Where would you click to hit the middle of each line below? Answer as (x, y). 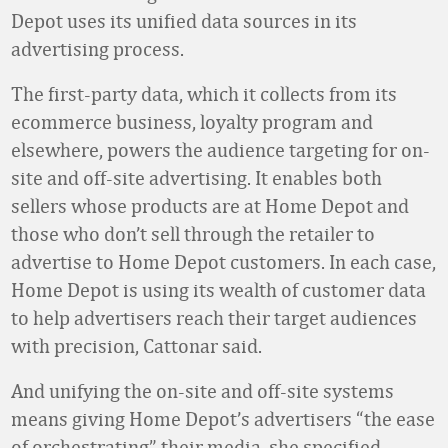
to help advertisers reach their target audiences (214, 317)
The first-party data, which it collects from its (204, 93)
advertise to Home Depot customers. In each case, (223, 261)
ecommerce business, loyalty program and (192, 121)
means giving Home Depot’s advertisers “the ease (223, 418)
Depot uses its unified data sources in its (184, 20)
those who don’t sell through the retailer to (193, 233)
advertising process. (97, 48)
